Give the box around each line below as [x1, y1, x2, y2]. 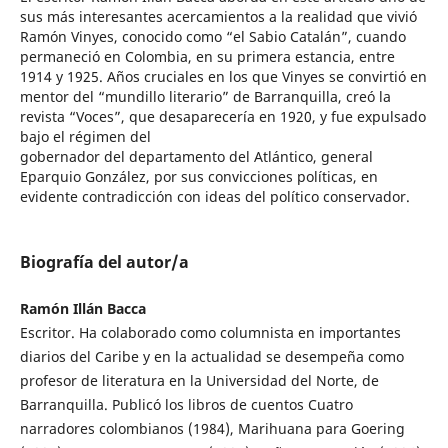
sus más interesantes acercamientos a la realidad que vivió [19, 6, 417, 26]
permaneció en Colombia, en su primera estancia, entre [19, 46, 395, 66]
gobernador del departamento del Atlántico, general [19, 146, 373, 166]
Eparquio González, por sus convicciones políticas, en [19, 166, 378, 186]
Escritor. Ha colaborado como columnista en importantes [19, 323, 401, 343]
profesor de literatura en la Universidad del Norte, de [19, 371, 379, 391]
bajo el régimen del [19, 126, 151, 146]
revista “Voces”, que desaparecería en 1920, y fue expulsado [19, 106, 426, 126]
